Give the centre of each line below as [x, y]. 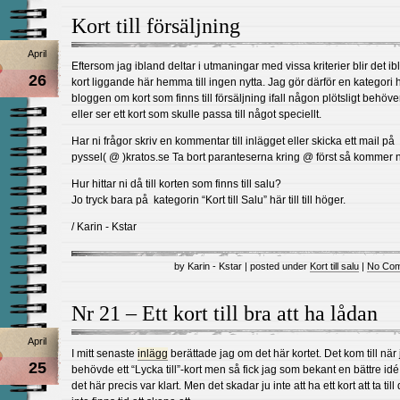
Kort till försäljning [156, 26]
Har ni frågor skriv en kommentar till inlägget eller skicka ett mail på [233, 141]
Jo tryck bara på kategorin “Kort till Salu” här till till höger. [208, 200]
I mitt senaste [104, 354]
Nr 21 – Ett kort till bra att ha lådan [225, 313]
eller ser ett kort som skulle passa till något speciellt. [196, 114]
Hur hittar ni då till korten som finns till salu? [176, 184]
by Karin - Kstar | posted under [242, 266]
